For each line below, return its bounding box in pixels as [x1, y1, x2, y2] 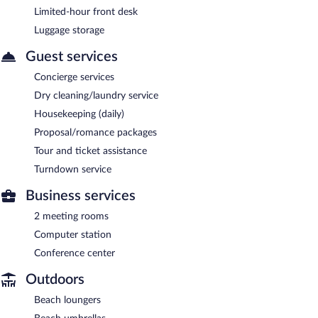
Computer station [34, 229, 111, 240]
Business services [26, 188, 136, 203]
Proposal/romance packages [34, 127, 157, 138]
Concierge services [34, 72, 114, 82]
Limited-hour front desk [34, 6, 138, 17]
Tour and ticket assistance [34, 146, 147, 156]
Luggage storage [34, 25, 104, 35]
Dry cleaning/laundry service [34, 90, 158, 101]
